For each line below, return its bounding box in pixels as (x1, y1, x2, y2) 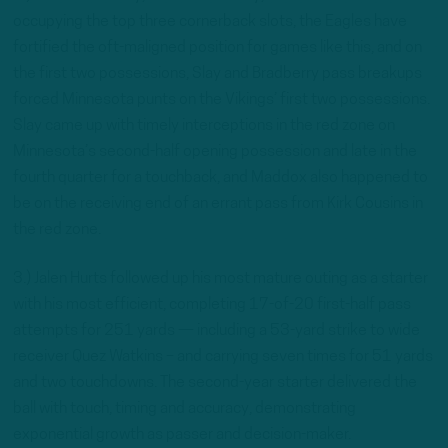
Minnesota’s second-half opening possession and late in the (13, 144, 417, 161)
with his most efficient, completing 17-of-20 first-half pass (13, 297, 411, 314)
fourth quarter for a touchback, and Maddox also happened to (13, 170, 428, 187)
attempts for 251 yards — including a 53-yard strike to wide (13, 323, 420, 340)
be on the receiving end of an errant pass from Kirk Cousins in (13, 196, 423, 213)
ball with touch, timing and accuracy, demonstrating (13, 401, 356, 418)
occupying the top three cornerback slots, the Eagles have (13, 14, 407, 31)
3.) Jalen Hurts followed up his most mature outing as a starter (13, 271, 428, 288)
